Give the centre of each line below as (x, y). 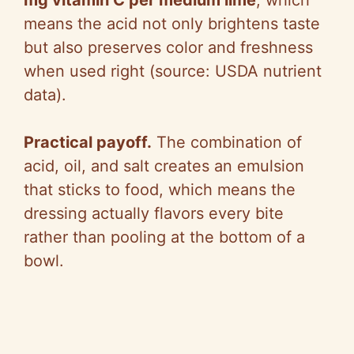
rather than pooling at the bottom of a (164, 237)
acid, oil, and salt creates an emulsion (164, 166)
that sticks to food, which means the (160, 189)
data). (45, 94)
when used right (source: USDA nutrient (173, 71)
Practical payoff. (88, 142)
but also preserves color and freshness (168, 47)
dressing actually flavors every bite (154, 213)
